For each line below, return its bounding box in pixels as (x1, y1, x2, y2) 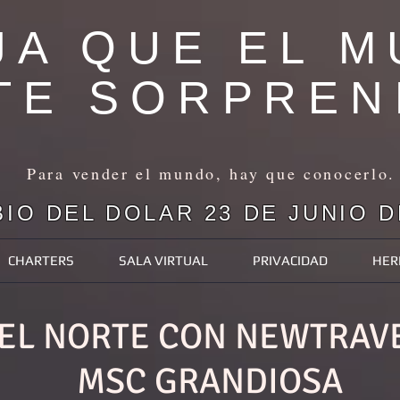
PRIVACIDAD (253, 253, 328, 268)
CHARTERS (8, 253, 74, 268)
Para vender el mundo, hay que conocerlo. (27, 162, 396, 184)
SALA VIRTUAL (119, 253, 208, 268)
